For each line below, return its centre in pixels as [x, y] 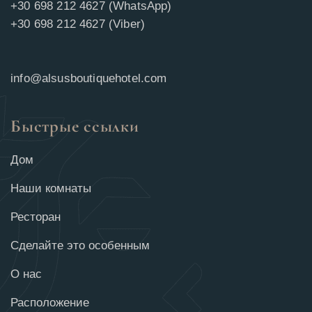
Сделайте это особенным [80, 246]
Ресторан [36, 217]
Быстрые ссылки [75, 126]
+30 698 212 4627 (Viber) [78, 24]
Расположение [50, 303]
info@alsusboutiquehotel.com [89, 79]
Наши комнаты [51, 189]
